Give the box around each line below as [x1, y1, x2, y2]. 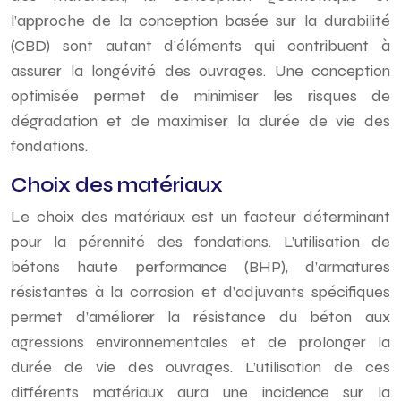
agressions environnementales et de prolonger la [11, 332, 390, 352]
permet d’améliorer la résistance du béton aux [11, 307, 390, 327]
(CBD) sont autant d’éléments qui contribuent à [11, 36, 390, 55]
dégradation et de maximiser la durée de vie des [11, 111, 390, 131]
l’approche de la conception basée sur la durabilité [11, 11, 390, 30]
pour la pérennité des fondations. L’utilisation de [11, 232, 390, 252]
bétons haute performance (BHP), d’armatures [11, 257, 390, 277]
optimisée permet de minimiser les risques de [11, 86, 390, 106]
